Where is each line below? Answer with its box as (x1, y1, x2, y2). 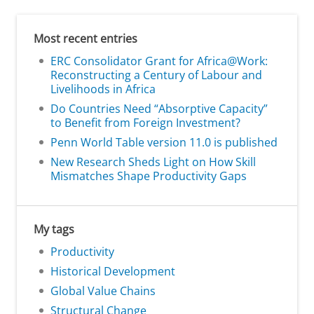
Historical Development (50, 263, 175, 279)
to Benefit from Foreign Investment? (50, 114, 240, 130)
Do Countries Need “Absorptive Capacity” (50, 100, 268, 116)
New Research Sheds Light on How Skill (50, 153, 256, 170)
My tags (34, 221, 74, 237)
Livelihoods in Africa (50, 81, 156, 97)
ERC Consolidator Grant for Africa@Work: (50, 53, 268, 69)
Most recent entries (34, 30, 137, 46)
